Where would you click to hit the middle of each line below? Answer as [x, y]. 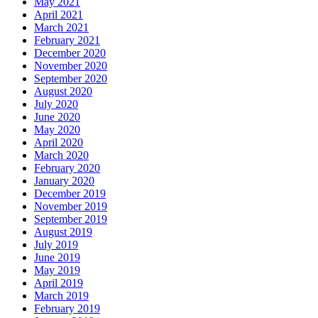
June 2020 [57, 116]
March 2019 [61, 295]
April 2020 [59, 142]
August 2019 [63, 231]
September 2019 [71, 219]
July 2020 [56, 104]
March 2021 [61, 27]
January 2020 [64, 180]
